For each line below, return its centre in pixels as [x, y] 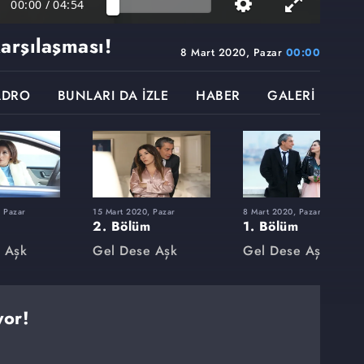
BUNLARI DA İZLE [113, 96]
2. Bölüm [121, 226]
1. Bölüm [271, 226]
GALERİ [291, 96]
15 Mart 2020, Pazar [134, 211]
